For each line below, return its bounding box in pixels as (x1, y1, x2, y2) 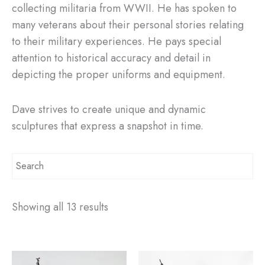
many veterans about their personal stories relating (12, 17, 244, 33)
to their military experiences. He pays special (12, 33, 221, 49)
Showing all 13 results (12, 199, 108, 215)
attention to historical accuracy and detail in (12, 50, 211, 66)
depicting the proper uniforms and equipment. (12, 66, 225, 82)
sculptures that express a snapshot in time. (12, 118, 203, 134)
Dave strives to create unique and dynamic (12, 102, 206, 118)
